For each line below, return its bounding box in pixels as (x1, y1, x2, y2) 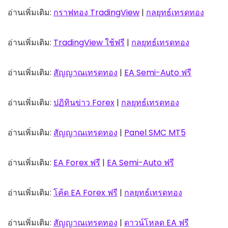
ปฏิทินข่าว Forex (53, 97, 115, 109)
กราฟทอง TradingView (53, 7, 139, 19)
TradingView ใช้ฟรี (53, 37, 125, 49)
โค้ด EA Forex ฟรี (53, 187, 118, 199)
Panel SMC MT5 (124, 127, 186, 139)
